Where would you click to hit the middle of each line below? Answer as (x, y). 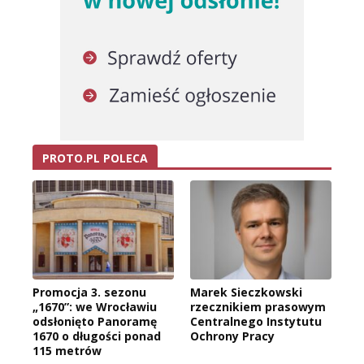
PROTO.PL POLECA (95, 158)
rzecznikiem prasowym (258, 306)
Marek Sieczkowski (246, 292)
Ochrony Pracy (232, 336)
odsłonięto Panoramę (95, 321)
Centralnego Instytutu (256, 321)
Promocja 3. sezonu (89, 292)
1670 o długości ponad (97, 336)
